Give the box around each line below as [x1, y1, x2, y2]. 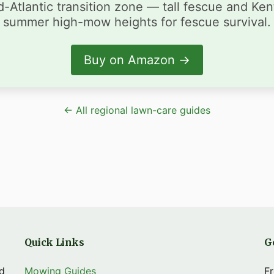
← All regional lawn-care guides [64, 104, 210, 116]
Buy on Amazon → [84, 53, 190, 67]
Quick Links [24, 236, 84, 248]
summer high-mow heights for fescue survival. [3, 15, 271, 29]
